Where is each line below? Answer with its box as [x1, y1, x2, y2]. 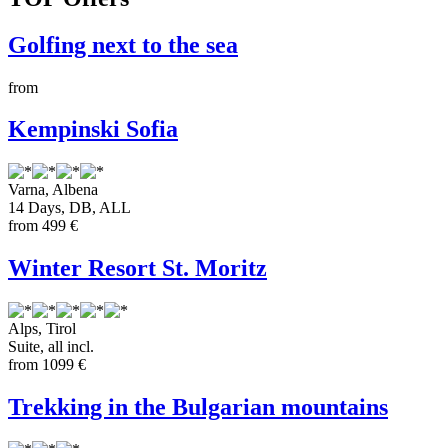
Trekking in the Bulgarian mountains [8, 394, 388, 421]
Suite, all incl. [8, 338, 94, 356]
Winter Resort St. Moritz [8, 255, 267, 282]
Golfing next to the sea [8, 31, 238, 58]
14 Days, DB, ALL [8, 199, 131, 217]
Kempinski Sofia [8, 116, 178, 143]
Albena [52, 181, 98, 199]
